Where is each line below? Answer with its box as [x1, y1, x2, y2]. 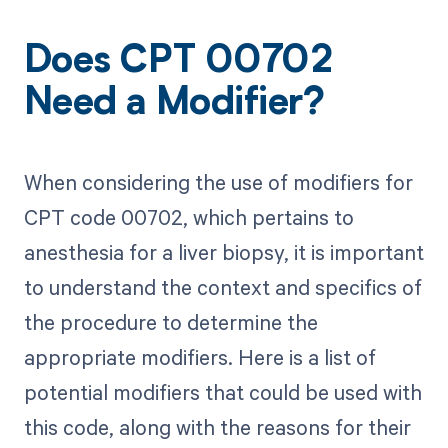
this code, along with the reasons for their [23, 412, 411, 441]
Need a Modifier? [23, 86, 325, 125]
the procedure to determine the [23, 307, 318, 336]
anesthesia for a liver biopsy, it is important [23, 237, 424, 266]
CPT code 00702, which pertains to [23, 202, 354, 231]
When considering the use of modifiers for [23, 167, 413, 196]
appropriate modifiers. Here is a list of [23, 342, 376, 371]
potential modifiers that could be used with [23, 377, 422, 406]
